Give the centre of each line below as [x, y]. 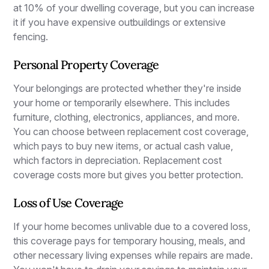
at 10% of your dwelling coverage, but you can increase [134, 8]
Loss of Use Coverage [68, 202]
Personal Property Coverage [86, 64]
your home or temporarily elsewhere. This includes [122, 102]
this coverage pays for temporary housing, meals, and [129, 240]
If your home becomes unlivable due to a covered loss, [132, 226]
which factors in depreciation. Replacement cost [118, 160]
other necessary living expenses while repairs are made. [133, 255]
